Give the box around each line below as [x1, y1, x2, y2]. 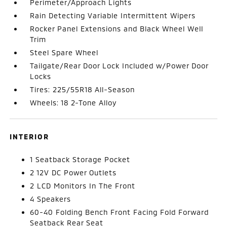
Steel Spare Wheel [30, 48, 99, 57]
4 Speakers [30, 195, 71, 203]
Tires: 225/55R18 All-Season [30, 85, 135, 94]
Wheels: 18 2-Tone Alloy [30, 98, 117, 107]
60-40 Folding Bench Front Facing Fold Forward [30, 208, 209, 216]
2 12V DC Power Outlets [30, 168, 117, 177]
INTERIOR [10, 132, 50, 141]
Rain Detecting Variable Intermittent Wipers [30, 11, 196, 20]
